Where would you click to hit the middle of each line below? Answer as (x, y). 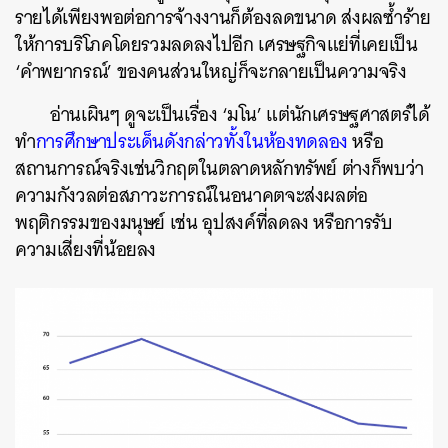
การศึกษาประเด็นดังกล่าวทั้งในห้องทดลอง (191, 141)
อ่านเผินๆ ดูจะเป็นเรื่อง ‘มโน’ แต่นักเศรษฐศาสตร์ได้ (240, 114)
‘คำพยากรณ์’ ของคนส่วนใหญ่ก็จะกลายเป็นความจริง (211, 71)
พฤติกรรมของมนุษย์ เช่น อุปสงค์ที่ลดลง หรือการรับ (204, 222)
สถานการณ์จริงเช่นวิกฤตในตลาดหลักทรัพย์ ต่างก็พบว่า (219, 168)
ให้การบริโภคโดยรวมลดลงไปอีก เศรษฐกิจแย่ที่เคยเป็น (216, 44)
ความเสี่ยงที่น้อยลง (86, 249)
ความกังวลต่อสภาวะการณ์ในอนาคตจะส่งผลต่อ (192, 195)
